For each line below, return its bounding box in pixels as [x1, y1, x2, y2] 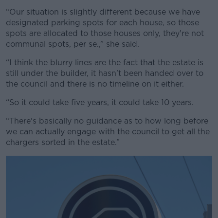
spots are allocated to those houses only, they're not [6, 28, 204, 38]
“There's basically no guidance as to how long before [6, 116, 208, 126]
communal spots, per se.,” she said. [6, 39, 139, 49]
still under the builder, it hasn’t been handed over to [6, 68, 203, 78]
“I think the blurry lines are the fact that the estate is [6, 57, 203, 67]
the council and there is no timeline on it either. [6, 79, 184, 89]
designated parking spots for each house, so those [6, 18, 199, 27]
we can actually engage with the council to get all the [6, 127, 210, 136]
